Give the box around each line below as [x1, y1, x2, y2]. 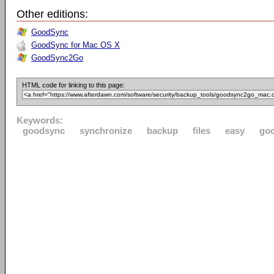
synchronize [80, 125, 132, 136]
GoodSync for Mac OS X [31, 40, 120, 50]
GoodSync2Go [31, 53, 83, 62]
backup [147, 125, 178, 136]
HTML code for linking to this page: [22, 81, 125, 89]
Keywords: [17, 115, 63, 125]
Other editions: [17, 8, 88, 20]
